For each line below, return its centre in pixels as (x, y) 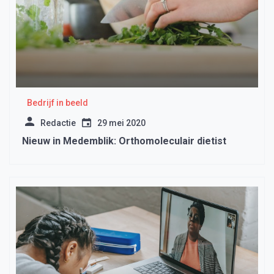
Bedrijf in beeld (57, 103)
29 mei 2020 (121, 123)
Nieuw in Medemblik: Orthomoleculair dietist (124, 141)
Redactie (58, 123)
